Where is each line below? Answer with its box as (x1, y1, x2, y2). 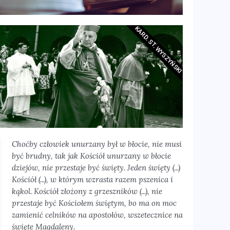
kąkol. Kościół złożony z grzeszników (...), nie (11, 186, 162, 196)
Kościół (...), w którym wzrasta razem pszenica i (11, 175, 173, 184)
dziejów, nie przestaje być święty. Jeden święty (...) (11, 163, 180, 172)
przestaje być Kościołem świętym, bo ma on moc (11, 198, 177, 208)
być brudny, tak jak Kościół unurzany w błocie (11, 151, 171, 161)
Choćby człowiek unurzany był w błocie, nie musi (11, 139, 182, 149)
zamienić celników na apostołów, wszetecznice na (11, 210, 183, 220)
